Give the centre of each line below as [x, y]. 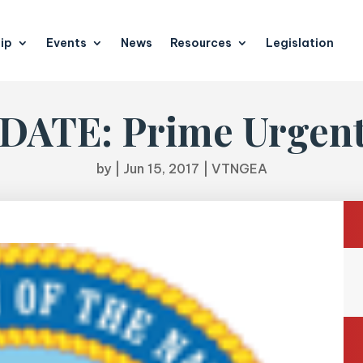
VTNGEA [239, 169]
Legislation [300, 43]
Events [67, 43]
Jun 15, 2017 [161, 169]
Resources [201, 43]
